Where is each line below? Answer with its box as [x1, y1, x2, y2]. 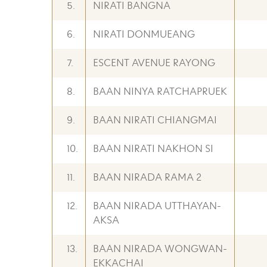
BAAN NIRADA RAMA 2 [93, 171, 201, 184]
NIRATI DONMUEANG [93, 28, 195, 41]
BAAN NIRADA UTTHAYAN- [93, 200, 221, 213]
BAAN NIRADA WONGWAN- [93, 243, 227, 256]
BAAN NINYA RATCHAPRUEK [93, 85, 227, 98]
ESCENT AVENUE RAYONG [93, 57, 215, 70]
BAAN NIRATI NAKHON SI [93, 142, 213, 156]
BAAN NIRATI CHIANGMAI [93, 114, 217, 127]
